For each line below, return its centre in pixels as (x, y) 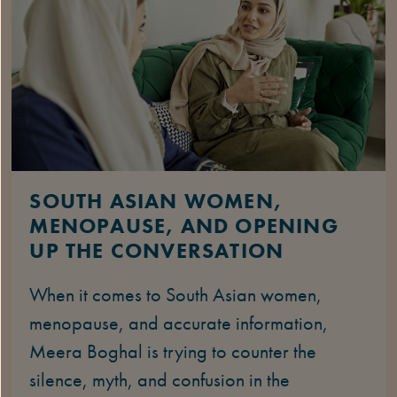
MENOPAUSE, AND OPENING (184, 226)
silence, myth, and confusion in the (160, 380)
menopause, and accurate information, (179, 323)
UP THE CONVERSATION (157, 251)
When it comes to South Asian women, (176, 295)
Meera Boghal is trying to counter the (173, 352)
